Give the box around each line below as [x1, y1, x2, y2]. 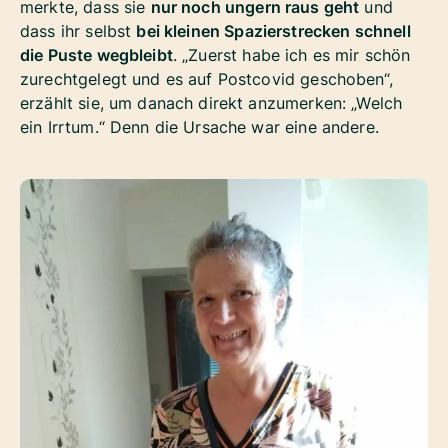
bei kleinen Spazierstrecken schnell [136, 21, 411, 42]
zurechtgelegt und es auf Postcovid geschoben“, [20, 69, 393, 90]
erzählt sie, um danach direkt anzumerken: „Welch [20, 93, 403, 114]
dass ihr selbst [20, 21, 137, 42]
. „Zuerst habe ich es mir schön [172, 45, 411, 66]
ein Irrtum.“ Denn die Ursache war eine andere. [20, 117, 379, 138]
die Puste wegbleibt [20, 45, 173, 66]
